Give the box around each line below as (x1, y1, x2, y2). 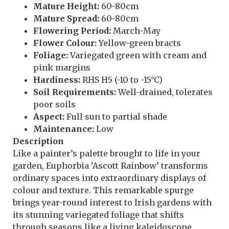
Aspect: (33, 111, 64, 122)
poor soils (33, 99, 76, 110)
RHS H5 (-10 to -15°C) (80, 75, 163, 85)
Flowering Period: (33, 26, 111, 36)
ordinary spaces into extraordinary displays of (13, 173, 206, 184)
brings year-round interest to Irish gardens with (13, 197, 212, 208)
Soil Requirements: (33, 87, 116, 98)
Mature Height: (33, 1, 99, 12)
